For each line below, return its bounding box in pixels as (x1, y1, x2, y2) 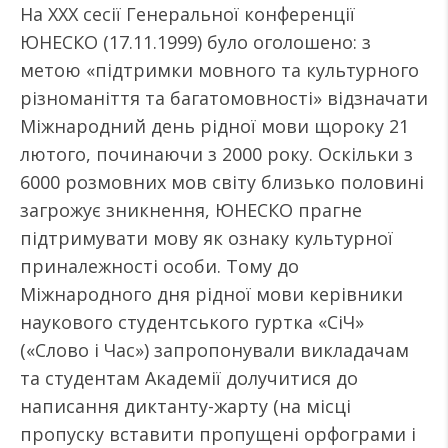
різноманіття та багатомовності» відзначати (20, 86, 428, 110)
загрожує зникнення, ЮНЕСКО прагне (20, 198, 362, 222)
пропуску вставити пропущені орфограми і (20, 422, 416, 446)
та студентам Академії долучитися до (20, 366, 358, 390)
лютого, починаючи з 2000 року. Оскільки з (20, 142, 413, 166)
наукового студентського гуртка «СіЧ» (20, 310, 364, 334)
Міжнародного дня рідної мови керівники (20, 282, 403, 306)
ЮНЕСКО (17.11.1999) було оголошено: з (20, 30, 371, 54)
